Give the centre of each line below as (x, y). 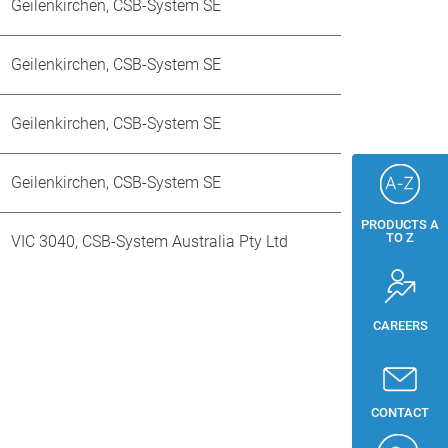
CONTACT (400, 413)
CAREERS (400, 325)
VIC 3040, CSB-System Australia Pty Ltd (149, 241)
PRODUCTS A (400, 225)
